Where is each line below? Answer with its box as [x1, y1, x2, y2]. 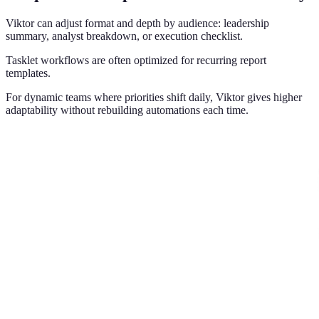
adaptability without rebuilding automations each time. [6, 103, 249, 116]
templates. [6, 66, 51, 79]
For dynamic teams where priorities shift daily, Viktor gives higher [6, 90, 302, 103]
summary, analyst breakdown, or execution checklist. [6, 29, 243, 42]
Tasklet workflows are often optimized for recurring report [6, 53, 266, 66]
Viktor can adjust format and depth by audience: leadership [6, 16, 269, 29]
